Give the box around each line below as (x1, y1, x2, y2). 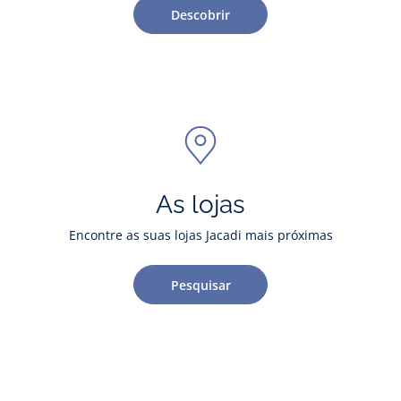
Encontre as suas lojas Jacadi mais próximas (68, 226, 333, 243)
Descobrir (171, 5, 230, 23)
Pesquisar (170, 276, 231, 294)
